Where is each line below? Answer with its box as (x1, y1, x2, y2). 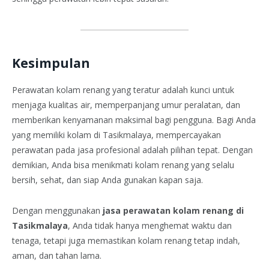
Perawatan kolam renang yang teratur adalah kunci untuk (12, 84, 234, 96)
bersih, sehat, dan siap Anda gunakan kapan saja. (12, 174, 203, 186)
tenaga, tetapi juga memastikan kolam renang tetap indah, (12, 235, 240, 247)
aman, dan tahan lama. (12, 250, 101, 262)
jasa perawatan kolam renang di (103, 205, 244, 217)
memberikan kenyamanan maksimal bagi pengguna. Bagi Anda (12, 114, 256, 126)
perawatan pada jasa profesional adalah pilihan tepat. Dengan (12, 144, 253, 156)
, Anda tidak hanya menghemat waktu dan (68, 220, 232, 232)
